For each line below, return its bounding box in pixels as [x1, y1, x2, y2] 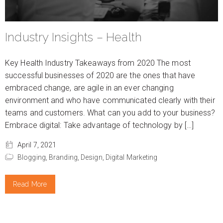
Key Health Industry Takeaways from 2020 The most [5, 58, 191, 68]
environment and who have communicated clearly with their [5, 95, 215, 105]
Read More [13, 180, 47, 188]
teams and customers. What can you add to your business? [5, 108, 216, 117]
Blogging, [17, 153, 49, 161]
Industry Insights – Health [5, 29, 142, 44]
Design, [81, 153, 106, 161]
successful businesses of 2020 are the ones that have [5, 70, 196, 80]
